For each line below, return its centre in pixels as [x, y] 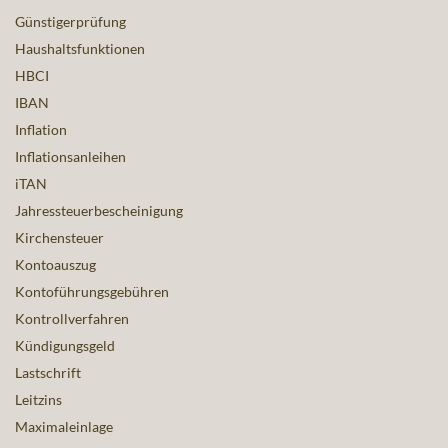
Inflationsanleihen [70, 157]
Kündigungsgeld [65, 346]
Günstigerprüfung [70, 22]
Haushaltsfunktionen [80, 49]
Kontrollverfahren [72, 319]
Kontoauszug [55, 265]
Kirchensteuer [59, 238]
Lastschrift [48, 373]
